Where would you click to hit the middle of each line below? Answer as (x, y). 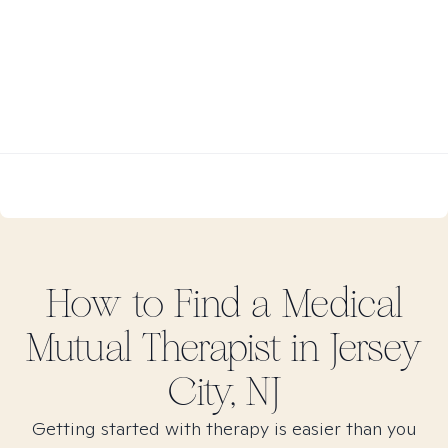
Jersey (376, 348)
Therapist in (231, 348)
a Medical (326, 304)
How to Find (148, 304)
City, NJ (224, 392)
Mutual (79, 348)
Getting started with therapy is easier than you (224, 428)
